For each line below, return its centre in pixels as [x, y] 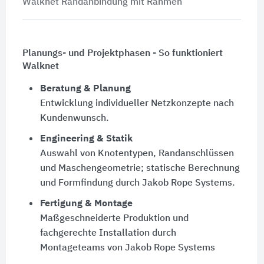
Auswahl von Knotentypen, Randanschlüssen [137, 154]
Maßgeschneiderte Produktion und [114, 218]
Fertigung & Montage [86, 204]
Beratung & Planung [85, 89]
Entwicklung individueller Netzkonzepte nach [137, 103]
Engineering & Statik [86, 139]
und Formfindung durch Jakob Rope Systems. [137, 183]
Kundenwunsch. [74, 118]
